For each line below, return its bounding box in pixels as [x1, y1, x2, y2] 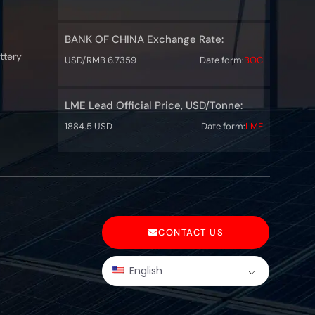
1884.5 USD [64, 120, 112, 133]
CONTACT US [158, 226, 224, 239]
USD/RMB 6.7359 [64, 54, 136, 67]
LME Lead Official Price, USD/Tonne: [64, 98, 243, 113]
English [127, 264, 163, 278]
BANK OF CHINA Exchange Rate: [64, 32, 224, 47]
